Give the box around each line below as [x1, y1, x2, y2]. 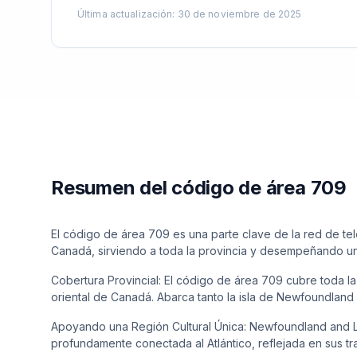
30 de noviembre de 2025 [177, 8, 302, 20]
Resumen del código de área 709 [51, 176, 347, 199]
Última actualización [77, 8, 173, 20]
